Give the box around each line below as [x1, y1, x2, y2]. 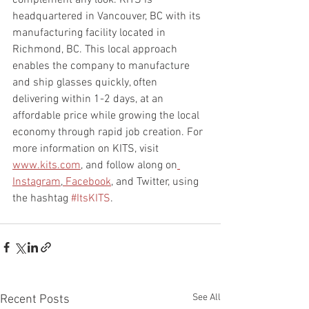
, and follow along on [81, 159, 177, 173]
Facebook [63, 175, 111, 190]
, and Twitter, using [111, 175, 201, 190]
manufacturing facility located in [12, 26, 168, 41]
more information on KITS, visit [12, 142, 161, 157]
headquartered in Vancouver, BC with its [12, 10, 203, 24]
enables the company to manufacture [12, 59, 192, 74]
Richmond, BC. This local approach [12, 43, 180, 57]
